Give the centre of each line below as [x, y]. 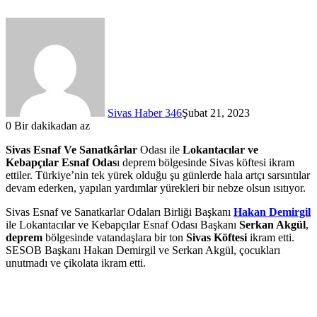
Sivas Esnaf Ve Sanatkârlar [71, 150]
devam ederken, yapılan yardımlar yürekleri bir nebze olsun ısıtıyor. [156, 188]
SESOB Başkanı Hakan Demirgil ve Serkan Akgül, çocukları [143, 250]
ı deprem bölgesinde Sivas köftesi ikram [206, 163]
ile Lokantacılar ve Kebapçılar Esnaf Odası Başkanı [122, 225]
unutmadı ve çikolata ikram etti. [76, 263]
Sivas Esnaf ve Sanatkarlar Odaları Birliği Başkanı [120, 212]
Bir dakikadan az [51, 126]
